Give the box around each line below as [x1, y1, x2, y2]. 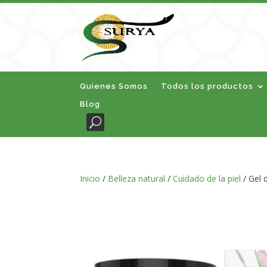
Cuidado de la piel [173, 173, 241, 184]
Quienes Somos [80, 82, 148, 91]
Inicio [80, 173, 101, 184]
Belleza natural [108, 173, 166, 184]
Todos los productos [161, 82, 254, 91]
